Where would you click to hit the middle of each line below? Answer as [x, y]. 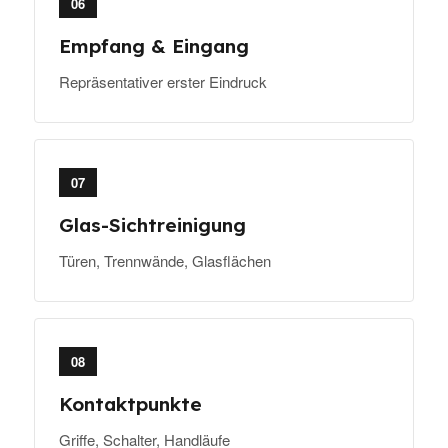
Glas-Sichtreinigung [152, 225]
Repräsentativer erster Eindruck [163, 82]
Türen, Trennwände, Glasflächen [165, 261]
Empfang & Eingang [154, 46]
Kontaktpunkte [130, 404]
